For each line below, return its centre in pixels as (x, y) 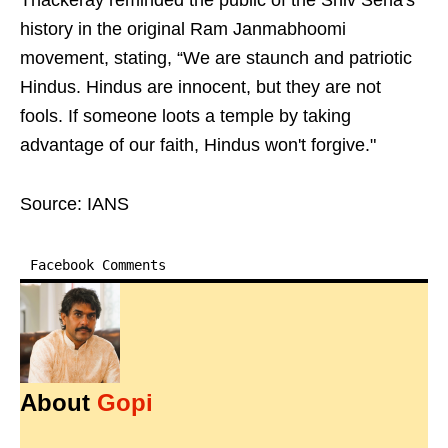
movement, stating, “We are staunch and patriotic (216, 58)
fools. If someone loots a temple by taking (185, 116)
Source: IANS (74, 204)
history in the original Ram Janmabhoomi (183, 29)
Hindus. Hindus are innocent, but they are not (200, 87)
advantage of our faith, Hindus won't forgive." (198, 145)
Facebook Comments (98, 265)
